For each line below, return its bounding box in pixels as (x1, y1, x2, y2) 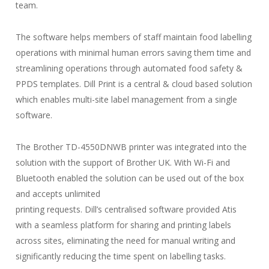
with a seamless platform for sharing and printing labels (15, 219, 231, 231)
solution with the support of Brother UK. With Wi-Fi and (15, 156, 230, 168)
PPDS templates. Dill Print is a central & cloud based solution (15, 77, 252, 89)
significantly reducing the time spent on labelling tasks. (15, 250, 226, 262)
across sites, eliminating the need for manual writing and (15, 234, 235, 246)
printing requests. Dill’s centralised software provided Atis (15, 203, 237, 215)
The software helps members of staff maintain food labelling (15, 31, 252, 43)
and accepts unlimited (15, 187, 100, 199)
